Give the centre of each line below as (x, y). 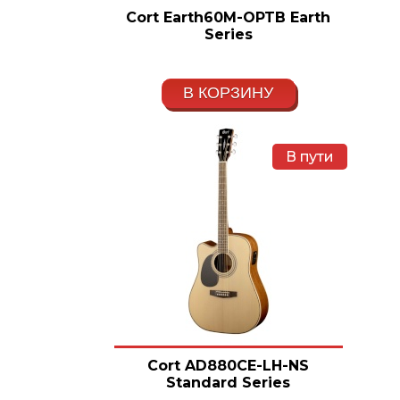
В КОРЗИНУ (229, 93)
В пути (309, 157)
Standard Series (229, 383)
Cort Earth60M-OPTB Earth (229, 17)
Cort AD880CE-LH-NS (229, 366)
